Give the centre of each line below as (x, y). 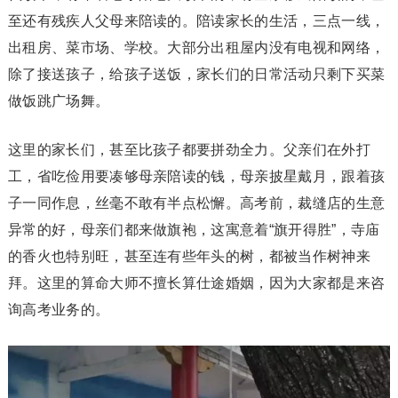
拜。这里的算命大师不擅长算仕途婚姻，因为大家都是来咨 (196, 283)
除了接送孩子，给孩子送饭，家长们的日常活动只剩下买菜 (196, 75)
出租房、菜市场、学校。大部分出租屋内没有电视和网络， (196, 48)
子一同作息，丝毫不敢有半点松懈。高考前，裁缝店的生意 (196, 203)
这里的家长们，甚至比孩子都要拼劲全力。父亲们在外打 (189, 150)
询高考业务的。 (59, 310)
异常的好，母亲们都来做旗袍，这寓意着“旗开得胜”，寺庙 (194, 230)
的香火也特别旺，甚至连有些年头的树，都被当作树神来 (189, 257)
